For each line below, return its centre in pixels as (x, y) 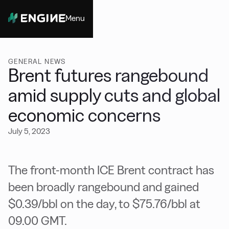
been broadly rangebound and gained (104, 187)
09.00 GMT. (38, 221)
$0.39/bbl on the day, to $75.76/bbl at (104, 204)
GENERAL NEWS (37, 61)
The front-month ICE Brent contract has (111, 170)
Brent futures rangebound (108, 75)
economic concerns (84, 115)
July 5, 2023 (29, 131)
